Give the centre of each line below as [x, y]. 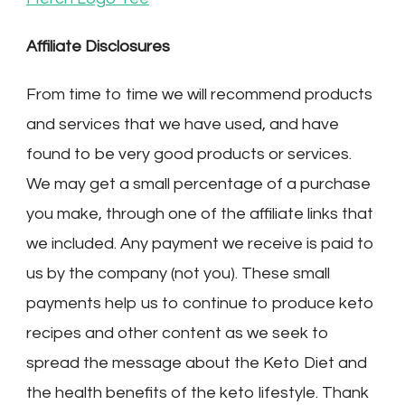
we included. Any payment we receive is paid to [200, 243]
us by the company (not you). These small [178, 273]
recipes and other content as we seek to [178, 333]
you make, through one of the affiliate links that [200, 213]
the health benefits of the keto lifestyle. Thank [198, 392]
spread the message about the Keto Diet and [197, 363]
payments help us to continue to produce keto [200, 303]
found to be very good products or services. [189, 154]
